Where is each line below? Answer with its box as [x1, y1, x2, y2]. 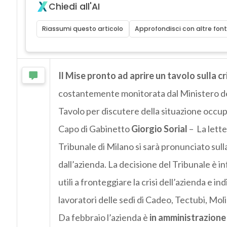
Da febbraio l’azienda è [58, 212, 149, 223]
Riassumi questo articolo [42, 24, 124, 33]
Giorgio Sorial [131, 123, 187, 135]
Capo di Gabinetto [58, 123, 131, 135]
